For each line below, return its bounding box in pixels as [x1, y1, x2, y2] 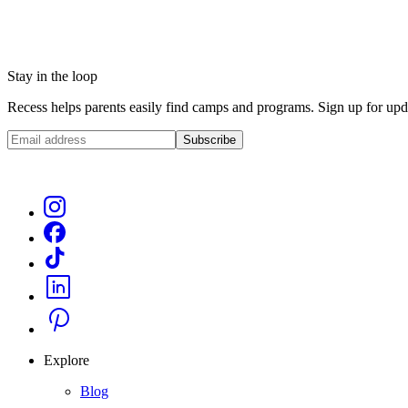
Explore [44, 352, 89, 369]
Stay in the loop [7, 68, 97, 85]
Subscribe [183, 133, 236, 148]
